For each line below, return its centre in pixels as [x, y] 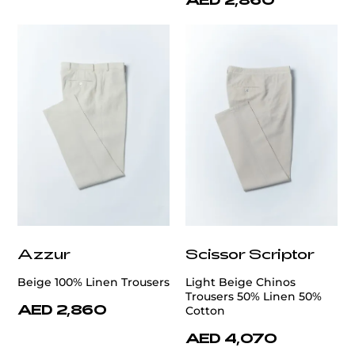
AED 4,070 [231, 338]
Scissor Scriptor [250, 254]
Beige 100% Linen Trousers [94, 282]
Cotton [205, 311]
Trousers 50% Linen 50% [254, 297]
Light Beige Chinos [240, 282]
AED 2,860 [62, 309]
